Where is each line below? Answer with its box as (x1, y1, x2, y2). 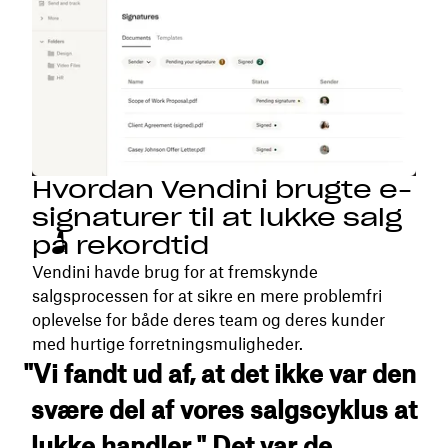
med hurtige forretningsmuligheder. (32, 334, 303, 354)
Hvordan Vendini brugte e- (32, 174, 412, 205)
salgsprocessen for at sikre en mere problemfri (32, 286, 382, 306)
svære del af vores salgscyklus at (31, 395, 418, 425)
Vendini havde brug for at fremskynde (32, 262, 318, 282)
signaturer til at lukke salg (32, 202, 402, 233)
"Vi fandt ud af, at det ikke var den (22, 359, 416, 389)
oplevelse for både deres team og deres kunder (32, 310, 385, 330)
